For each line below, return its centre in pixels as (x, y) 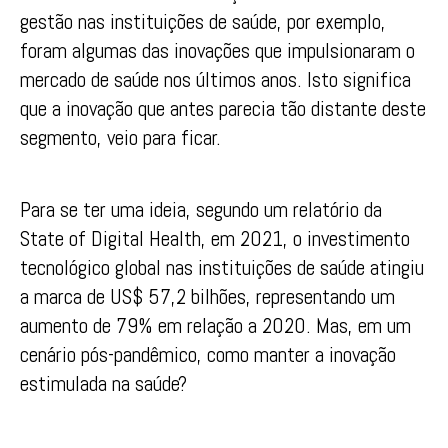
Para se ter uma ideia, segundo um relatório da (201, 210)
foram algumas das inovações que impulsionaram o (217, 50)
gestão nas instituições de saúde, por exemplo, (203, 21)
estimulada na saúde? (103, 384)
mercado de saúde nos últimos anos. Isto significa (215, 79)
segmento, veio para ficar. (120, 137)
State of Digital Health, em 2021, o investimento (215, 239)
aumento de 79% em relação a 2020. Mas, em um (215, 326)
